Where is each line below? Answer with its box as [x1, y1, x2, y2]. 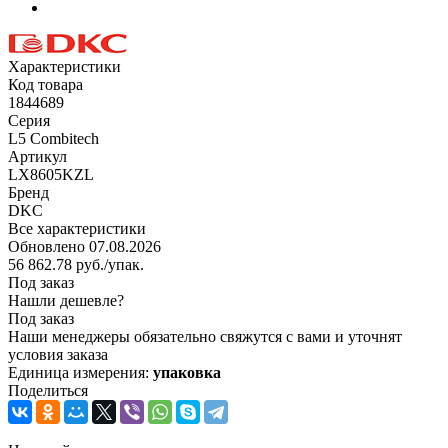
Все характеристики [8, 219, 146, 237]
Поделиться [8, 381, 88, 399]
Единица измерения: [8, 363, 153, 381]
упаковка [153, 363, 221, 381]
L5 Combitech [8, 129, 99, 147]
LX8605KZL [8, 165, 94, 183]
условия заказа [8, 345, 108, 363]
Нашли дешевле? [8, 291, 124, 309]
